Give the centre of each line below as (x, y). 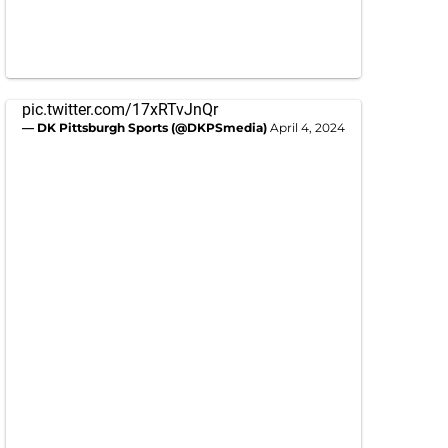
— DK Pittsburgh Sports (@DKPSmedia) (146, 128)
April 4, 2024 (307, 128)
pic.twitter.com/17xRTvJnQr (120, 110)
